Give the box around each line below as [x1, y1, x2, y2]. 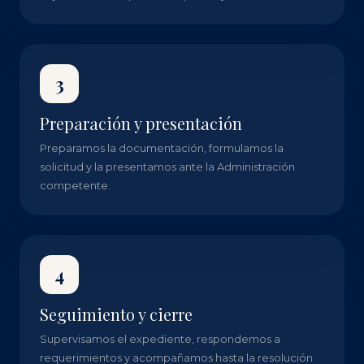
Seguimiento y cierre [40, 303, 193, 325]
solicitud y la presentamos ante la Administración [40, 160, 295, 173]
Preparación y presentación [40, 112, 242, 134]
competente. [40, 179, 110, 192]
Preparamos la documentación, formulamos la [40, 141, 284, 154]
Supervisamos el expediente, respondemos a [40, 332, 280, 345]
